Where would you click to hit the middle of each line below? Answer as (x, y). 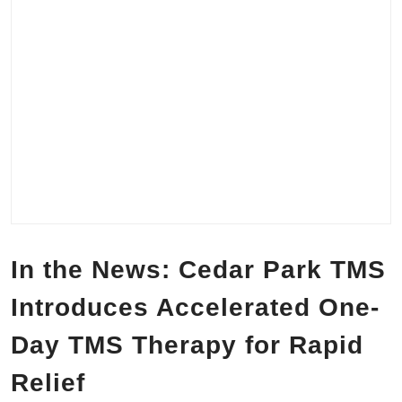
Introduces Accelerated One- (195, 307)
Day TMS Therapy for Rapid (187, 345)
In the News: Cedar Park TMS (198, 270)
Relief (48, 383)
